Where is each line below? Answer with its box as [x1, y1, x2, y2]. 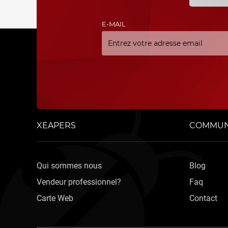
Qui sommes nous [37, 161, 102, 170]
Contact [189, 193, 217, 203]
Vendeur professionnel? [37, 177, 121, 187]
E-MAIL [101, 20, 126, 28]
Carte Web [37, 193, 73, 203]
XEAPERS [37, 121, 76, 130]
